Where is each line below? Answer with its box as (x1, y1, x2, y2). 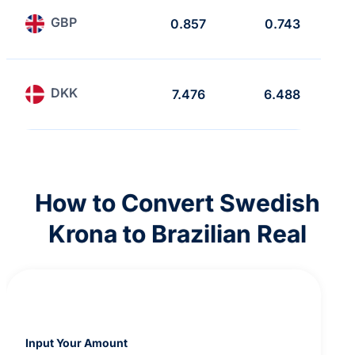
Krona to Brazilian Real (48, 219, 307, 248)
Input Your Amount (25, 335, 128, 349)
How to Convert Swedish (35, 189, 320, 217)
